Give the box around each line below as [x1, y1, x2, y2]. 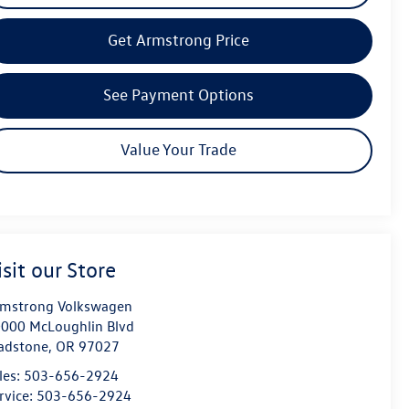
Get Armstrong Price [108, 29, 249, 49]
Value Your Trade [121, 139, 236, 159]
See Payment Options [103, 84, 254, 104]
